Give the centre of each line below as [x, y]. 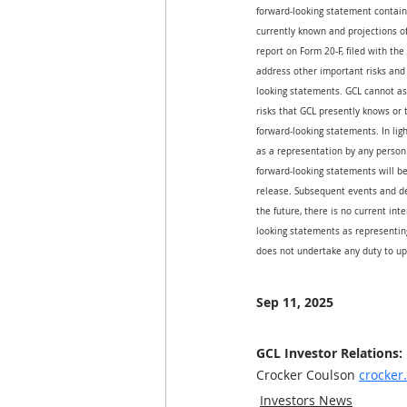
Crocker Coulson [308, 375]
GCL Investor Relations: [329, 353]
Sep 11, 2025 [295, 302]
